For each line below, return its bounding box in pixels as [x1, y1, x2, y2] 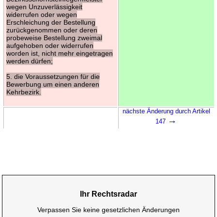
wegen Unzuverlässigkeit [6, 2, 82, 11]
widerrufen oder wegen [6, 10, 77, 18]
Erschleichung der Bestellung [6, 18, 95, 26]
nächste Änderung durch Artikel [122, 107, 210, 115]
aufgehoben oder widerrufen [6, 41, 93, 49]
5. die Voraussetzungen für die [6, 72, 100, 80]
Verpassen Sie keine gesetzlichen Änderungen [37, 205, 180, 214]
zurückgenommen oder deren [6, 26, 97, 34]
